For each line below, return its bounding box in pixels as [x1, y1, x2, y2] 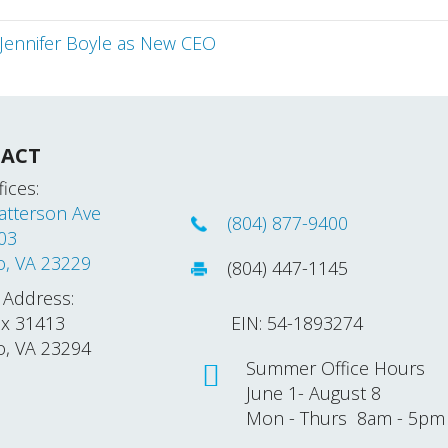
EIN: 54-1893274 [191, 311, 364, 335]
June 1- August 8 [246, 381, 382, 405]
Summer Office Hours [246, 356, 431, 380]
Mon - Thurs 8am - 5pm [246, 406, 446, 430]
